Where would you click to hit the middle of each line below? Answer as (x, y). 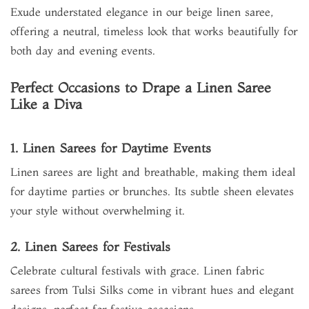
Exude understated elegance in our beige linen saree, (142, 12)
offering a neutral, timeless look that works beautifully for (154, 31)
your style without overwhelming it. (98, 210)
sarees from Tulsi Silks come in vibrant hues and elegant (152, 290)
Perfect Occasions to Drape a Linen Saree (141, 87)
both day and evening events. (83, 50)
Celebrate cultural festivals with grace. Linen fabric (138, 270)
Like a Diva (46, 104)
